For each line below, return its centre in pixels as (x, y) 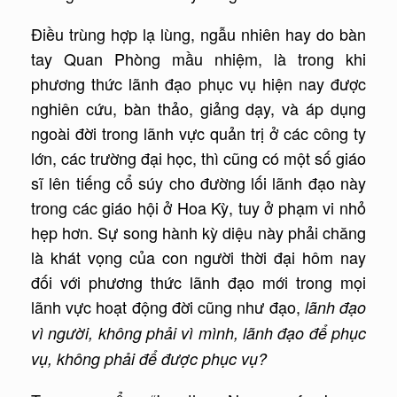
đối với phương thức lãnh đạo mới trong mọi (198, 282)
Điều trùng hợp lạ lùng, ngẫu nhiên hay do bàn (198, 34)
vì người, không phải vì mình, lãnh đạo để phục (198, 333)
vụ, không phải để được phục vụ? (149, 359)
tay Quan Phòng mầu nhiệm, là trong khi (198, 59)
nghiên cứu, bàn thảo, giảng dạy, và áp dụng (198, 109)
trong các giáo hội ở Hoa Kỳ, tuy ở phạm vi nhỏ (198, 208)
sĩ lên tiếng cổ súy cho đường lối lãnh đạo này (198, 183)
